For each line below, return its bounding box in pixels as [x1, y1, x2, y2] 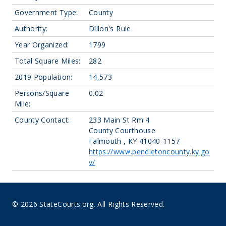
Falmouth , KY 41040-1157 [89, 136, 180, 146]
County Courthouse [89, 126, 155, 135]
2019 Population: [15, 72, 73, 82]
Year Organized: [15, 40, 69, 49]
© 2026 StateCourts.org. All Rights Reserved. [12, 199, 165, 209]
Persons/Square [15, 88, 69, 98]
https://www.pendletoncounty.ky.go [89, 147, 210, 156]
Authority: [15, 24, 48, 33]
